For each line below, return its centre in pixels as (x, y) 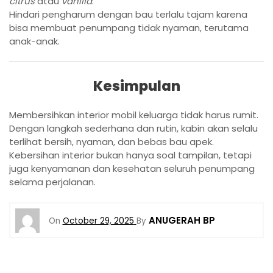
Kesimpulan (136, 86)
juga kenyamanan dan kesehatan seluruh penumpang (132, 168)
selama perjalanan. (52, 182)
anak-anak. (34, 41)
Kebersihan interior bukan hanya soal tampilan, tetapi (130, 155)
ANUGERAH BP (182, 220)
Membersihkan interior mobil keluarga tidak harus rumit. (134, 115)
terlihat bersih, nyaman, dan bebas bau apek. (112, 141)
